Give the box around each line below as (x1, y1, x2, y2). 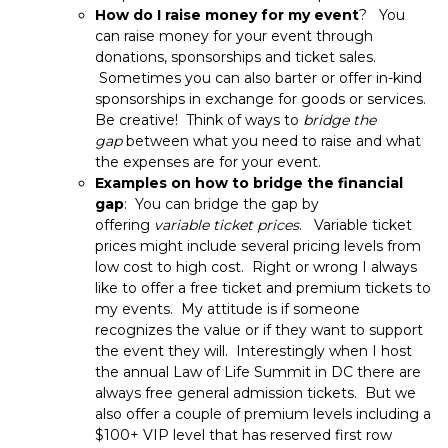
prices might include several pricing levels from (95, 237, 421, 256)
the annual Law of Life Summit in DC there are (95, 363, 421, 382)
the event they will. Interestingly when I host (95, 342, 412, 361)
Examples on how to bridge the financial (95, 174, 403, 193)
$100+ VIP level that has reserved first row (95, 426, 392, 445)
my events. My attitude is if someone (95, 300, 360, 319)
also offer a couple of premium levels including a (95, 405, 431, 424)
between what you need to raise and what (122, 132, 421, 151)
